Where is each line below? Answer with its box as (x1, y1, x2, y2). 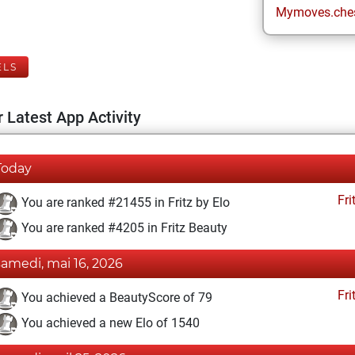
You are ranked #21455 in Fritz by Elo (18, 195, 230, 211)
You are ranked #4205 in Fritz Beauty (18, 220, 227, 236)
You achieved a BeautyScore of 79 (18, 290, 212, 306)
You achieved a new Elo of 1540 (18, 315, 200, 331)
